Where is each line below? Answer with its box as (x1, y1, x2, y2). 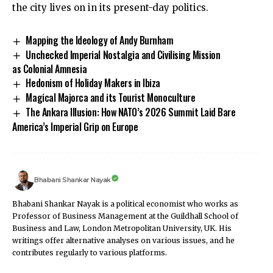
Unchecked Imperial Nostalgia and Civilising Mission (26, 47, 221, 62)
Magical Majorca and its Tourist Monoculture (26, 90, 196, 105)
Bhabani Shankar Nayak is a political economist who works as (12, 199, 238, 209)
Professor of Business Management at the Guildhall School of (12, 211, 238, 221)
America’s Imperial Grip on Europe (12, 119, 141, 135)
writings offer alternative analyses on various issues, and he (12, 236, 235, 246)
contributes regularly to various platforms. (12, 248, 167, 258)
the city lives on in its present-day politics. (12, 1, 208, 13)
